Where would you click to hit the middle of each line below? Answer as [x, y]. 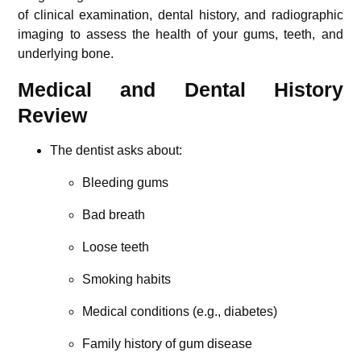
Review [53, 115]
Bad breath [114, 214]
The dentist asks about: [116, 150]
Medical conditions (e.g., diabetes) [180, 311]
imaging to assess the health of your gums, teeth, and [180, 34]
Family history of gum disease [168, 343]
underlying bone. [66, 53]
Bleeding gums [126, 182]
